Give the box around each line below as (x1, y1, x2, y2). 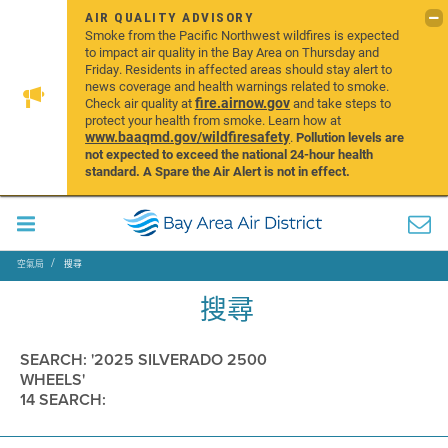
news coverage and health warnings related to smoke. (85, 77, 390, 95)
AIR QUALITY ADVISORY (85, 9, 255, 25)
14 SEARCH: (20, 388, 106, 411)
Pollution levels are (296, 128, 405, 146)
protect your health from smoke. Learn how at (85, 111, 342, 129)
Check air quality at (85, 94, 196, 112)
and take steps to (290, 94, 392, 112)
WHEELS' (20, 368, 85, 391)
